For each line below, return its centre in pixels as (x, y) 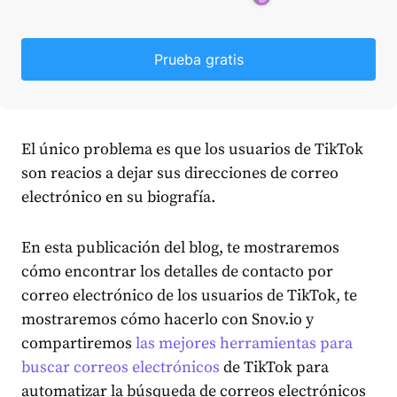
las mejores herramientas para (244, 343)
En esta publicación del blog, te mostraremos (180, 248)
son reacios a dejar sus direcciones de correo (180, 173)
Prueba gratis (198, 59)
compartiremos (78, 343)
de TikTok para (274, 367)
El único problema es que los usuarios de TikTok (192, 149)
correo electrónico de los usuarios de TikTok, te (189, 296)
